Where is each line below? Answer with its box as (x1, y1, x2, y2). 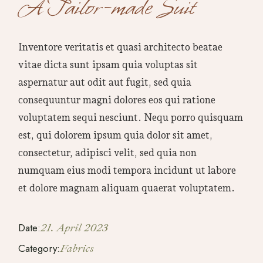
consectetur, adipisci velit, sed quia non (18, 146, 197, 159)
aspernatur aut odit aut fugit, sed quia (18, 76, 192, 88)
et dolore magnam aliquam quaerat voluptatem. (18, 181, 235, 194)
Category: (18, 241, 60, 255)
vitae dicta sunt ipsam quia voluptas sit (18, 58, 198, 70)
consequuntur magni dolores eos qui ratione (18, 93, 216, 106)
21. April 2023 (41, 220, 109, 235)
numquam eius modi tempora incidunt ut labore (18, 164, 237, 176)
